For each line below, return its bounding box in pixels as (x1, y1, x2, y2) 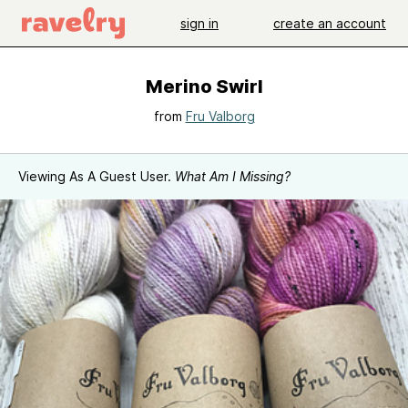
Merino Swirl (145, 76, 263, 97)
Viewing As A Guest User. (18, 168, 175, 184)
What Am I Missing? (175, 168, 291, 184)
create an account (273, 15, 386, 31)
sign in (180, 15, 219, 31)
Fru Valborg (185, 108, 255, 124)
